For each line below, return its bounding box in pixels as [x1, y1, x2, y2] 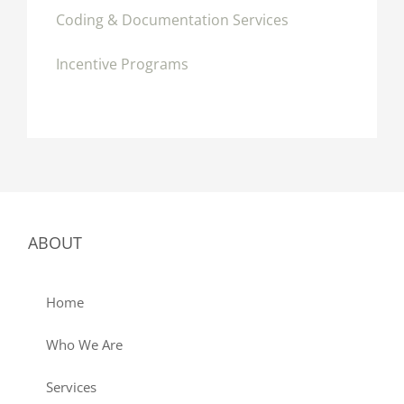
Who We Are [46, 335, 123, 353]
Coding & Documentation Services [55, 10, 289, 31]
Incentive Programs [55, 54, 188, 75]
